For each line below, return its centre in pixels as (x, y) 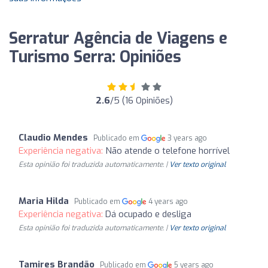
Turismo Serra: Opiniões (95, 57)
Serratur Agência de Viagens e (118, 39)
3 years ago (188, 138)
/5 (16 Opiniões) (141, 100)
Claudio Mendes (53, 138)
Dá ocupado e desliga (148, 214)
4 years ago (168, 202)
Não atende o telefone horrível (167, 151)
